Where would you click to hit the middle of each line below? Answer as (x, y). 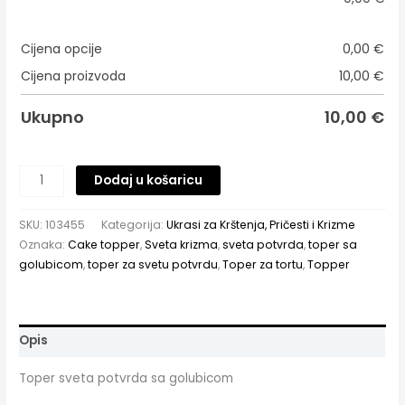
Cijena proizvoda (74, 76)
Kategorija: (134, 225)
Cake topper (104, 245)
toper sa (333, 245)
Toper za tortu (263, 265)
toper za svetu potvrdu (153, 265)
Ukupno (53, 118)
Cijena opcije (62, 49)
